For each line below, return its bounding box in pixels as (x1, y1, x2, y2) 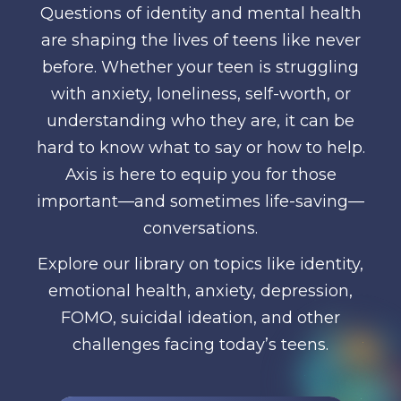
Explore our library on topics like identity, (38, 253, 363, 274)
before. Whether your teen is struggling (42, 56, 359, 77)
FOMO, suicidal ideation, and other (61, 307, 340, 328)
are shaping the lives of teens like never (40, 30, 361, 50)
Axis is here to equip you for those (64, 164, 337, 184)
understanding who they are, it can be (47, 110, 354, 131)
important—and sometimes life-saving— (37, 191, 364, 211)
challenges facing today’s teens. (73, 334, 328, 354)
